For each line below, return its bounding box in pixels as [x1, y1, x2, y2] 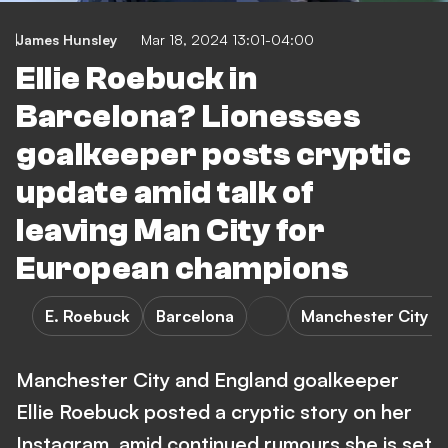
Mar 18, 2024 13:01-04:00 [141, 31, 314, 48]
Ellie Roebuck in [16, 61, 257, 97]
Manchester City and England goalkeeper [16, 367, 399, 392]
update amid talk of [16, 175, 315, 211]
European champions [16, 251, 348, 287]
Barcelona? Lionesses [16, 99, 360, 135]
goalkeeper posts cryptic [16, 137, 411, 173]
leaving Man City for [16, 213, 324, 249]
